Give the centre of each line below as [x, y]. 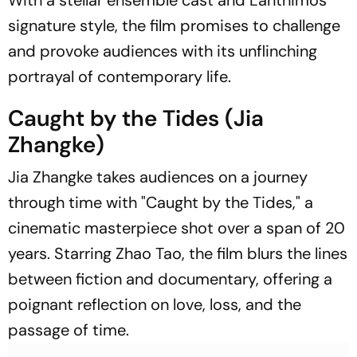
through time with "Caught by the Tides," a [161, 202]
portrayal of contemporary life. [120, 76]
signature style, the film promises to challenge [174, 25]
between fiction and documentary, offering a [170, 279]
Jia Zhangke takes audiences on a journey [158, 177]
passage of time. [69, 330]
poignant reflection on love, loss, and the [155, 304]
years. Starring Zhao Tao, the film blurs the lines [178, 253]
